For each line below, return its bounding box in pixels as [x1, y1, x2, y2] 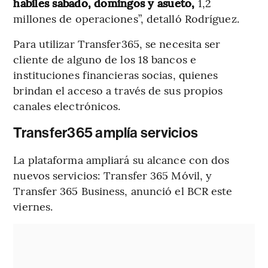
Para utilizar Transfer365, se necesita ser [13, 36, 221, 51]
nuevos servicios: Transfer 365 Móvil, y [13, 167, 212, 183]
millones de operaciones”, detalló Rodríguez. [13, 11, 239, 26]
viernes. [13, 199, 53, 214]
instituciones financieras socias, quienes [13, 67, 218, 83]
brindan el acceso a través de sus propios [13, 83, 223, 98]
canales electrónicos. [13, 98, 121, 114]
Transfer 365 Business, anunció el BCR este [13, 183, 233, 199]
